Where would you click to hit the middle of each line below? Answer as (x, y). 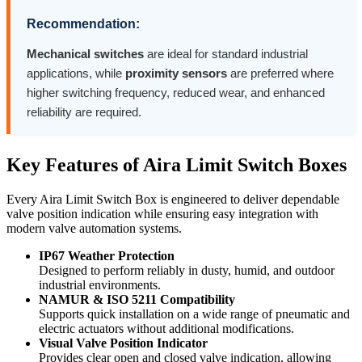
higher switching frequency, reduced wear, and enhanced (176, 92)
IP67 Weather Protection (107, 255)
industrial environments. (100, 284)
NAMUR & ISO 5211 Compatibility (137, 299)
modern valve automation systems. (94, 228)
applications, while (76, 73)
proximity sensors (176, 73)
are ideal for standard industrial (226, 53)
